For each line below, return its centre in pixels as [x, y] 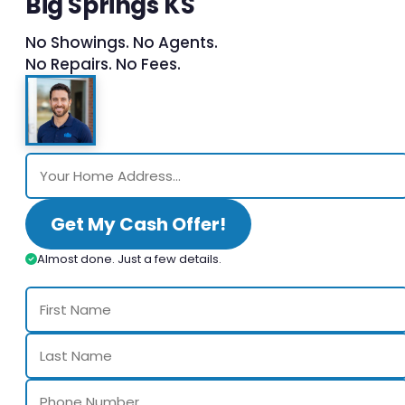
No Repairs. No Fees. [103, 64]
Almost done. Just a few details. [129, 259]
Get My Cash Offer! [138, 224]
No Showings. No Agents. [122, 42]
